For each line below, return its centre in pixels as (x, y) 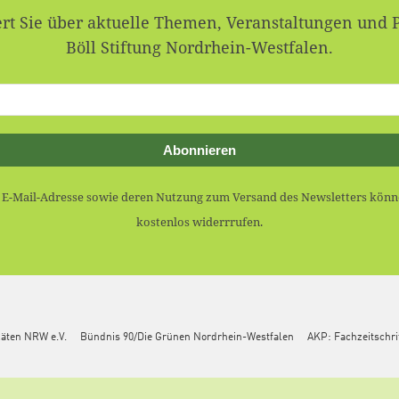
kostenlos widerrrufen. (199, 222)
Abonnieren (199, 151)
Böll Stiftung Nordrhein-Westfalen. (199, 47)
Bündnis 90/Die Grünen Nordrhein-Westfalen (187, 338)
